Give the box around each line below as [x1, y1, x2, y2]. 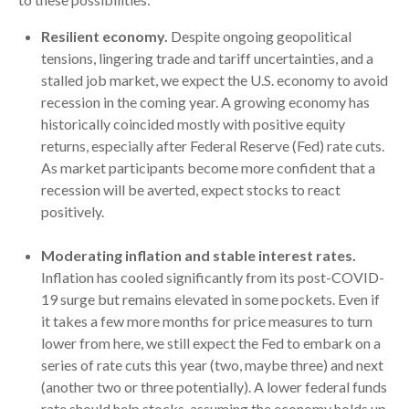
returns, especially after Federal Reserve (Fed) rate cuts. [41, 137, 384, 155]
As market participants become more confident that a [41, 159, 375, 177]
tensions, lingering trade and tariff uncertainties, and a [41, 49, 373, 68]
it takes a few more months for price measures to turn [41, 312, 372, 330]
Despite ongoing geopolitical [168, 27, 351, 46]
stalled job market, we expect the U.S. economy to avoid [41, 71, 388, 89]
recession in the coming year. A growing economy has [41, 93, 370, 111]
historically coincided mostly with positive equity [41, 115, 345, 133]
